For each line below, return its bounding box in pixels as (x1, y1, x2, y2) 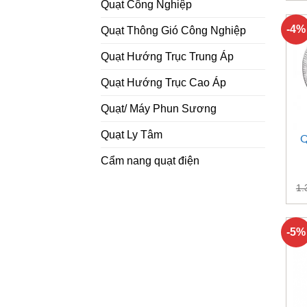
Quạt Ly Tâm (101, 129, 162, 141)
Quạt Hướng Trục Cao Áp (101, 77, 226, 89)
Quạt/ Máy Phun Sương (101, 103, 217, 115)
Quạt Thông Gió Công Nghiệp (101, 25, 246, 37)
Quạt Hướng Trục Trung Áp (101, 51, 234, 63)
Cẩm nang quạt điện (101, 155, 199, 167)
